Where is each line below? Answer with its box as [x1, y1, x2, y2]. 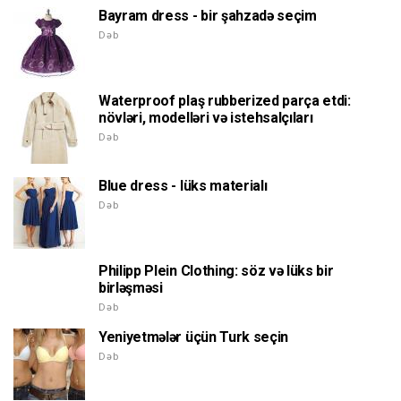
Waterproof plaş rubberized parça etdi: [98, 92, 351, 110]
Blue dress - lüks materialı [98, 177, 268, 195]
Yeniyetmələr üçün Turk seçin [98, 328, 289, 346]
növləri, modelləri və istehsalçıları [98, 109, 313, 127]
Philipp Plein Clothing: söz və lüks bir [98, 262, 334, 280]
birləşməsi [98, 279, 163, 297]
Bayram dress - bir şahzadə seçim [98, 7, 317, 25]
